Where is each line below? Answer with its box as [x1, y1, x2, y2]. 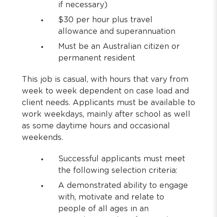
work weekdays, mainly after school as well [22, 110, 190, 118]
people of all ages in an [58, 205, 149, 213]
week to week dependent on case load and [22, 87, 189, 95]
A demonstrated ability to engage [58, 182, 188, 189]
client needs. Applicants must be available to [22, 99, 195, 107]
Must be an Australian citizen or [58, 43, 180, 50]
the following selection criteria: [58, 167, 177, 174]
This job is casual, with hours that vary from [22, 76, 188, 83]
